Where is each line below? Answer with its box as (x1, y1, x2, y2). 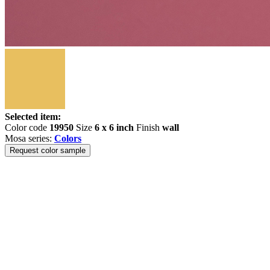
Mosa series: (5, 133, 54, 143)
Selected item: (5, 111, 61, 122)
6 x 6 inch (95, 122, 134, 133)
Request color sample (10, 146, 86, 155)
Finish (134, 122, 162, 133)
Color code (5, 122, 49, 133)
